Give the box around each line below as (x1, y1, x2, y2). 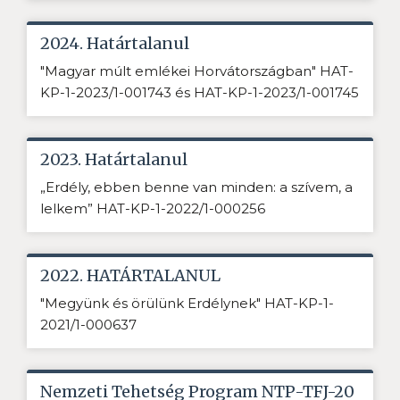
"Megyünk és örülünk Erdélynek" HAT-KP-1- (40, 295, 334, 312)
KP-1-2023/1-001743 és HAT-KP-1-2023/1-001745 (40, 84, 359, 102)
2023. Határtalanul (40, 149, 187, 171)
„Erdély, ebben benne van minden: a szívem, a (40, 179, 353, 196)
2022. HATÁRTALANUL (40, 265, 221, 287)
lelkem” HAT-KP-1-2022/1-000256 (40, 200, 269, 218)
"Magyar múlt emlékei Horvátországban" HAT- (40, 62, 354, 80)
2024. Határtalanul (40, 33, 189, 54)
